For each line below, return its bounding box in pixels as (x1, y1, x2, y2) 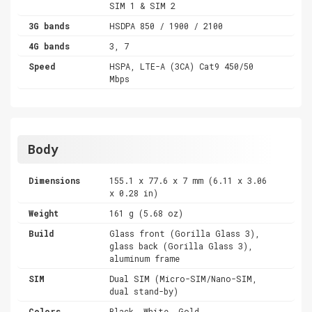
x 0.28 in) (109, 187, 159, 198)
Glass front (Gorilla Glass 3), (109, 227, 260, 239)
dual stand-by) (109, 285, 179, 297)
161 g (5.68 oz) (109, 207, 184, 219)
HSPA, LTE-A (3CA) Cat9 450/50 (109, 60, 254, 72)
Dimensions (29, 174, 80, 186)
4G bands (29, 40, 70, 52)
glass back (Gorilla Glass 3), (109, 240, 253, 251)
